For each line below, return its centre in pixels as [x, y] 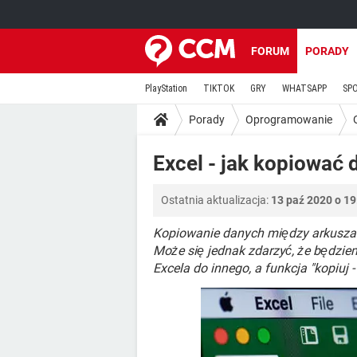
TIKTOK [219, 88]
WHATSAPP [304, 88]
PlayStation [166, 88]
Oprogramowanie [289, 119]
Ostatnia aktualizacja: [216, 200]
